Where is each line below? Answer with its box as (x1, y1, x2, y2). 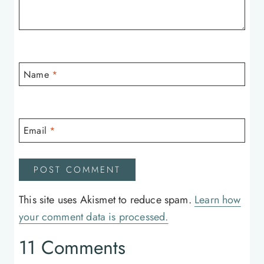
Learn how (194, 192, 241, 207)
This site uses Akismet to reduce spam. (19, 192, 195, 207)
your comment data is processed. (19, 209, 169, 225)
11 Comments (19, 233, 126, 261)
